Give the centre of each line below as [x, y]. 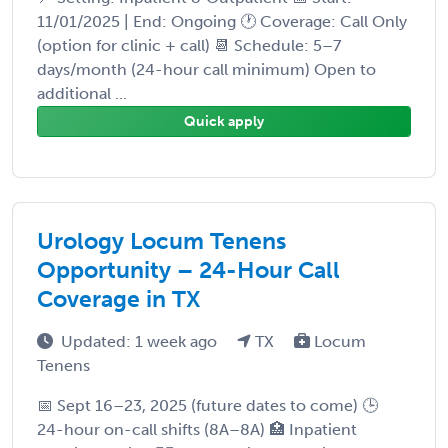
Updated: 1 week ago [141, 341]
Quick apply [224, 121]
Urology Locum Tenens [161, 240]
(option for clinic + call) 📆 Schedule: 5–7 [189, 45]
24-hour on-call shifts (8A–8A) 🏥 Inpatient [197, 429]
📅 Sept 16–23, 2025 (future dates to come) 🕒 [207, 405]
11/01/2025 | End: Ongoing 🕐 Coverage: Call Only [222, 21]
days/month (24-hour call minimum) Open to [206, 69]
